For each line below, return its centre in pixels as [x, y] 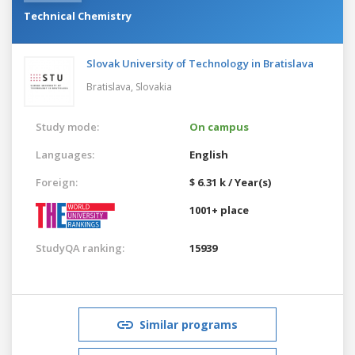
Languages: [65, 154]
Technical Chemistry [78, 15]
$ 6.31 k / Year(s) [230, 182]
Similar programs [189, 324]
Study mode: [67, 126]
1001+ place [219, 210]
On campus [219, 126]
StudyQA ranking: [80, 248]
